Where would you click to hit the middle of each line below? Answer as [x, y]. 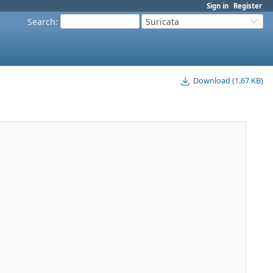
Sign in [218, 6]
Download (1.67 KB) [228, 81]
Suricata [162, 21]
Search [41, 21]
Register [248, 6]
